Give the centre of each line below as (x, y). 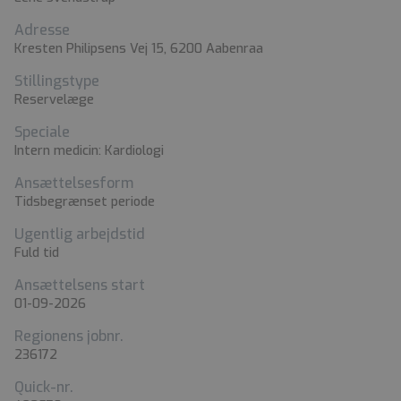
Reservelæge (54, 100)
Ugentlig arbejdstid (80, 235)
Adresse (42, 30)
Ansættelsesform (74, 183)
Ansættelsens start (80, 286)
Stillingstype (57, 81)
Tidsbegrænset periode (85, 202)
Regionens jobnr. (69, 337)
